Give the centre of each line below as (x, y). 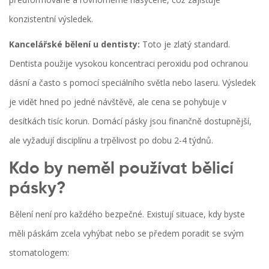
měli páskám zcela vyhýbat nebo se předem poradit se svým (126, 233)
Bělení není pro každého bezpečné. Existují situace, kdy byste (127, 214)
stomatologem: (39, 252)
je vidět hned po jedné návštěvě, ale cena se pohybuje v (118, 101)
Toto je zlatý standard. (185, 44)
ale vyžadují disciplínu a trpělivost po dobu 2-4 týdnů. (111, 140)
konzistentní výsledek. (51, 19)
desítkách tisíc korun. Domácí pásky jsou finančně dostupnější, (130, 121)
